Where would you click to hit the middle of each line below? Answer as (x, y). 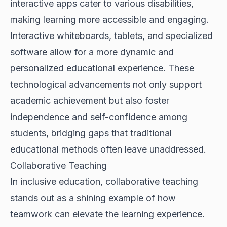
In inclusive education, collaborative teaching (104, 182)
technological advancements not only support (106, 85)
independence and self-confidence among (99, 117)
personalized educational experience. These (102, 68)
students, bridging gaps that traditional (91, 133)
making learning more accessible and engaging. (109, 20)
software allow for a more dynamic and (92, 52)
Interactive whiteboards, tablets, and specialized (111, 36)
